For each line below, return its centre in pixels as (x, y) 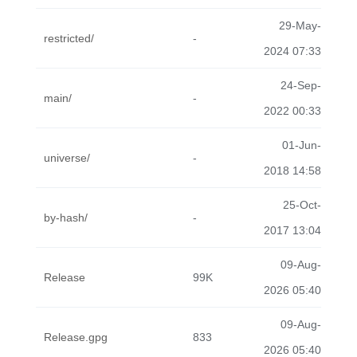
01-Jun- (302, 145)
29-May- (300, 25)
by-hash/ (66, 218)
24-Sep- (301, 85)
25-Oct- (302, 205)
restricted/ (69, 38)
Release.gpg (76, 337)
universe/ (67, 158)
